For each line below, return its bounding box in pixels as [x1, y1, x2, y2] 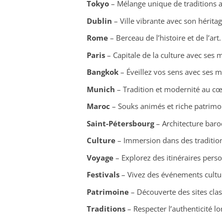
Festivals [86, 169, 119, 180]
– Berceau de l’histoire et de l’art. [108, 33, 221, 43]
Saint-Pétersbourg [86, 118, 154, 128]
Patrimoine [86, 186, 129, 197]
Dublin [86, 15, 112, 26]
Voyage [86, 152, 113, 163]
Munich [86, 84, 115, 94]
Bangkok [86, 67, 118, 77]
